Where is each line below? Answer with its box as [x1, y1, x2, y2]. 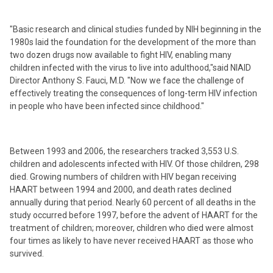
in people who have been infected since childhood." [10, 101, 204, 111]
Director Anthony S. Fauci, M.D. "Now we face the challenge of [10, 76, 244, 85]
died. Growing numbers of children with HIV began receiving [10, 172, 236, 182]
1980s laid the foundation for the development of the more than [10, 37, 256, 47]
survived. [10, 249, 44, 258]
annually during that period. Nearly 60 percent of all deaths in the [10, 197, 256, 207]
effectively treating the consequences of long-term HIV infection [10, 88, 257, 98]
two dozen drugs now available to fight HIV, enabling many [10, 50, 232, 60]
